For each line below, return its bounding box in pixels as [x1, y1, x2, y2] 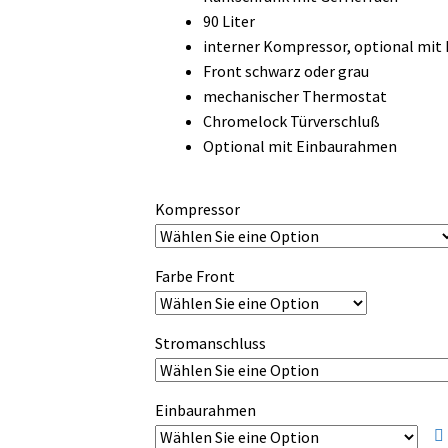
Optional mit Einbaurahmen [202, 135, 397, 156]
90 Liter [202, 10, 255, 31]
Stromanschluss [154, 333, 266, 354]
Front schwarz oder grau [202, 60, 369, 81]
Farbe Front [154, 266, 235, 287]
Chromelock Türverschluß [202, 110, 380, 131]
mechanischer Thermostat [202, 85, 387, 106]
